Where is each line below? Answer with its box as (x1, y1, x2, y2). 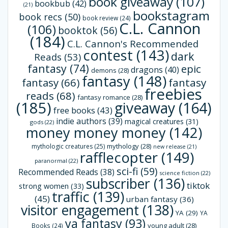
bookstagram (132, 7, 210, 24)
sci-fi (116, 164, 138, 178)
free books (53, 104, 95, 116)
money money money (26, 123, 166, 142)
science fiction (159, 168, 199, 177)
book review (82, 13, 118, 22)
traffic (51, 187, 90, 206)
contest (82, 45, 133, 65)
